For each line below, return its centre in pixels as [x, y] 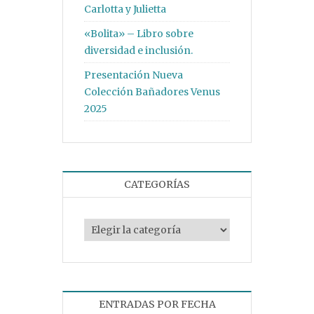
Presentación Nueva [134, 75]
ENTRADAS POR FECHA [157, 304]
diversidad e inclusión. [138, 50]
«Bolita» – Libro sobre [139, 34]
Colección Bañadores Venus [152, 92]
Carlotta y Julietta [125, 9]
